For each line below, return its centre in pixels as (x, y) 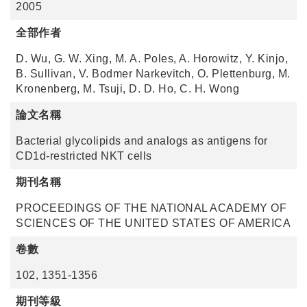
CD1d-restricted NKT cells (84, 156)
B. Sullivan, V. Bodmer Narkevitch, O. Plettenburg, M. (153, 74)
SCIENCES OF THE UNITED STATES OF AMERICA (153, 223)
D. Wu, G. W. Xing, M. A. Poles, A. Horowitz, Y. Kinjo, (152, 59)
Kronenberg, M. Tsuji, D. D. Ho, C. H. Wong (127, 89)
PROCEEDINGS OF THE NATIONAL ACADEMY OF (151, 208)
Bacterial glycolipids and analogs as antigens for (142, 141)
